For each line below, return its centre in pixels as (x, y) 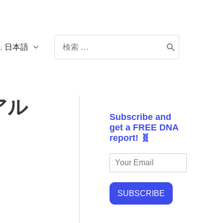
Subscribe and (140, 117)
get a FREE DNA (144, 127)
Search (67, 39)
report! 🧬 (130, 138)
